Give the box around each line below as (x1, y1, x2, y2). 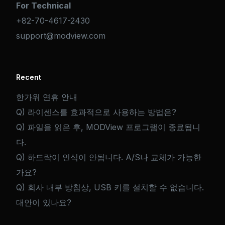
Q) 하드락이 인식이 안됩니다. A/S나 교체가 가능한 (16, 152, 202, 162)
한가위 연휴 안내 (16, 91, 78, 102)
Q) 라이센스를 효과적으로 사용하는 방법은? (16, 106, 177, 117)
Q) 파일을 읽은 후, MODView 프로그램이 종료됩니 (16, 122, 201, 132)
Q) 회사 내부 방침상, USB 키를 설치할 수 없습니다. (16, 182, 204, 192)
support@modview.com (16, 31, 106, 41)
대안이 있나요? (16, 197, 72, 207)
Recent (16, 73, 42, 82)
